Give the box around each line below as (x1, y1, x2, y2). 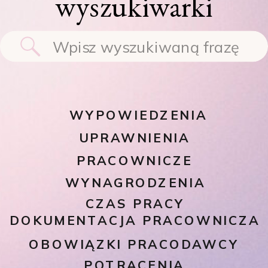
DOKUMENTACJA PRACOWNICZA (10, 212, 260, 229)
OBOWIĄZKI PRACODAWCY (29, 236, 239, 252)
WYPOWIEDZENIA (69, 107, 208, 123)
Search (51, 20, 88, 35)
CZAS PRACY (86, 196, 185, 212)
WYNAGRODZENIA (65, 175, 206, 191)
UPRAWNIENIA (78, 129, 190, 146)
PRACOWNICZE (76, 152, 193, 169)
